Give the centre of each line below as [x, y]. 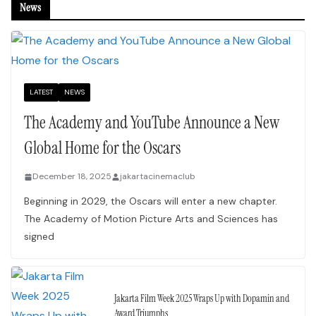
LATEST [41, 92]
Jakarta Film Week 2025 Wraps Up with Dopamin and [202, 298]
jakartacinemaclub [158, 177]
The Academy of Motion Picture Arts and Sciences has [151, 219]
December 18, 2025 [72, 177]
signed [39, 237]
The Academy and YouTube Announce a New [152, 123]
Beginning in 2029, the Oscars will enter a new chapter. [151, 201]
